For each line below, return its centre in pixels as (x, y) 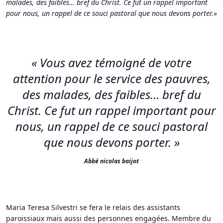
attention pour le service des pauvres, (111, 78)
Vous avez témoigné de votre (116, 62)
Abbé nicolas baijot (111, 161)
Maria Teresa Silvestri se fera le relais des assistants (93, 207)
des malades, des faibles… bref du (111, 94)
